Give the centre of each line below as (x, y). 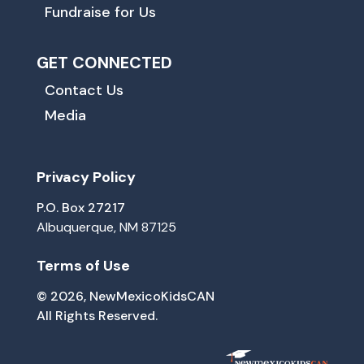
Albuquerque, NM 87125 (106, 227)
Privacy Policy (86, 177)
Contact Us (84, 90)
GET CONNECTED (104, 62)
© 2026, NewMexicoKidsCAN (125, 296)
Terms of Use (83, 265)
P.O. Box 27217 (80, 207)
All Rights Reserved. (97, 315)
